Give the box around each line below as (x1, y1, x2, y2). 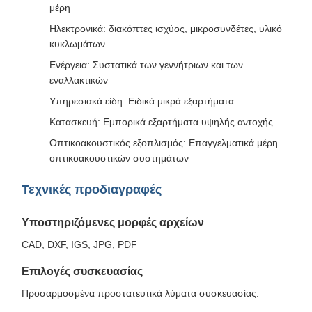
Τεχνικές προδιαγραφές (22, 182, 162, 196)
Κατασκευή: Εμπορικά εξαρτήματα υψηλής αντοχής (49, 116, 273, 127)
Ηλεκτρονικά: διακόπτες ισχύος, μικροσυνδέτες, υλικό (49, 23, 282, 34)
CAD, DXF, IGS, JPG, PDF (22, 239, 137, 250)
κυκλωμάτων (49, 38, 105, 49)
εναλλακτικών (49, 75, 108, 86)
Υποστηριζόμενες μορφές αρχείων (22, 217, 204, 228)
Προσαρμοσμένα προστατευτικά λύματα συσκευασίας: (22, 288, 259, 299)
